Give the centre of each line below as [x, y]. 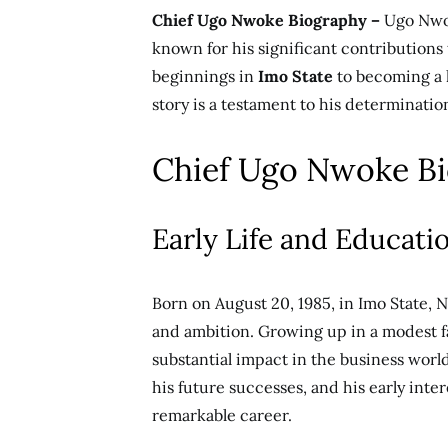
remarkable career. [222, 415]
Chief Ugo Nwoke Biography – [268, 20]
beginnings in [205, 76]
